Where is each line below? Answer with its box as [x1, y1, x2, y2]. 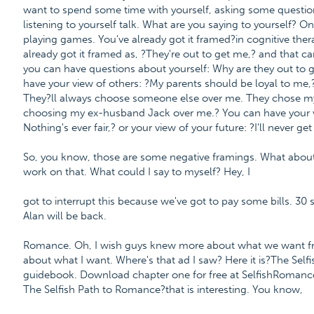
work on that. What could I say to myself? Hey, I [22, 165, 250, 178]
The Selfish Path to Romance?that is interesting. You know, [22, 283, 303, 296]
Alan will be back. [22, 210, 107, 222]
